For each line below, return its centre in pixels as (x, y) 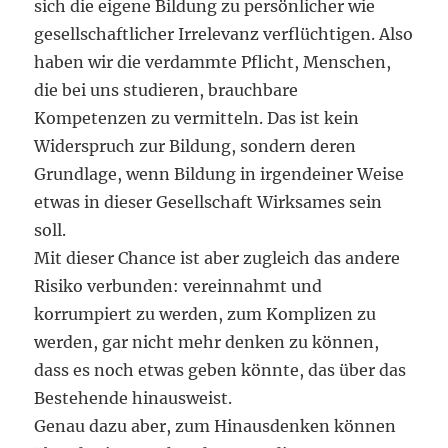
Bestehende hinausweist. (133, 398)
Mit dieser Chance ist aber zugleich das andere (217, 258)
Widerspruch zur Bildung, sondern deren (195, 146)
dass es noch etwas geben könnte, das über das (220, 370)
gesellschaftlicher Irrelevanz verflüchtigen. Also (224, 34)
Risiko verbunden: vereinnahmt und (178, 286)
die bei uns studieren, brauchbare (166, 90)
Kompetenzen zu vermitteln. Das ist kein (197, 118)
